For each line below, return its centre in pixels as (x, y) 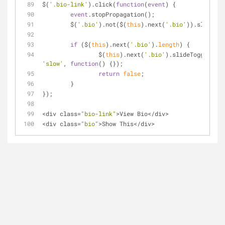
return (109, 73)
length (169, 44)
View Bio (134, 114)
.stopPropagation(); (121, 14)
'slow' (53, 63)
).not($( (113, 24)
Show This (118, 124)
